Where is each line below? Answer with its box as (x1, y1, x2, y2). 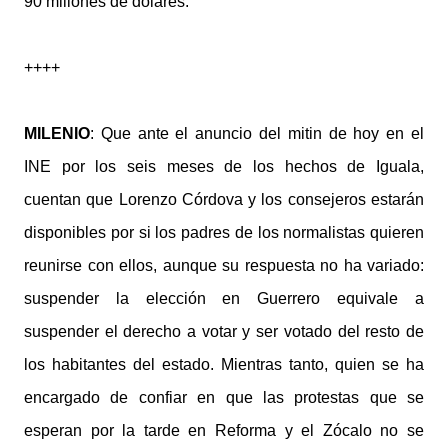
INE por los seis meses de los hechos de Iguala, (24, 158, 424, 175)
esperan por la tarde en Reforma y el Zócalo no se (24, 422, 424, 439)
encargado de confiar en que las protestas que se (24, 389, 424, 406)
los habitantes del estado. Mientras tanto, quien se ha (24, 356, 424, 373)
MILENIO (24, 125, 90, 142)
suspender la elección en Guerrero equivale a (24, 290, 424, 307)
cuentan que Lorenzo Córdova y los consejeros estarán (24, 191, 424, 208)
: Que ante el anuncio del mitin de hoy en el (90, 125, 424, 142)
